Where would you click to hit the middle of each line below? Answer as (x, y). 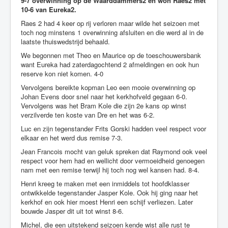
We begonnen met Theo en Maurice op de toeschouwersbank (111, 55)
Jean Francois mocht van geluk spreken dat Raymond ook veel (114, 151)
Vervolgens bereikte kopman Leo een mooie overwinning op (108, 87)
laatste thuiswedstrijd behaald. (66, 41)
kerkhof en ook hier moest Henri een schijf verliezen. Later (107, 202)
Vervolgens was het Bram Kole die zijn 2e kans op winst (104, 105)
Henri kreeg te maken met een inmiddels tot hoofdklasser (105, 183)
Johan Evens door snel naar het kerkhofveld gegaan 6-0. (104, 96)
